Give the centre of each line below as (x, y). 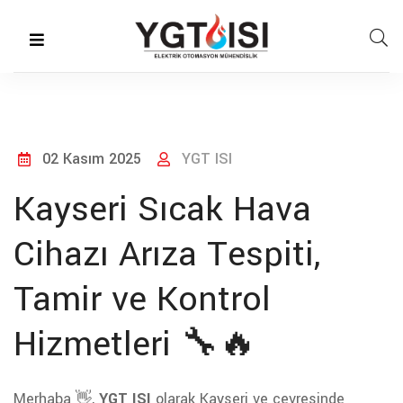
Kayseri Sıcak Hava (162, 210)
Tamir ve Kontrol (142, 300)
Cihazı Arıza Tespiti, (167, 255)
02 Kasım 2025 (90, 159)
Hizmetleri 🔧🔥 (135, 345)
